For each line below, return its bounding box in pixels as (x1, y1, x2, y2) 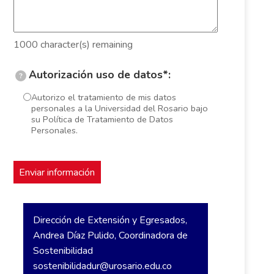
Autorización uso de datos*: (28, 67, 171, 82)
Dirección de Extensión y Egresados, (32, 213, 187, 228)
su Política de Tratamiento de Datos (31, 113, 173, 126)
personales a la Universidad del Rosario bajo (31, 102, 208, 115)
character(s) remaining (37, 37, 133, 51)
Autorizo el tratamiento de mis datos (31, 91, 176, 104)
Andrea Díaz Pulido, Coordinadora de (32, 229, 188, 243)
